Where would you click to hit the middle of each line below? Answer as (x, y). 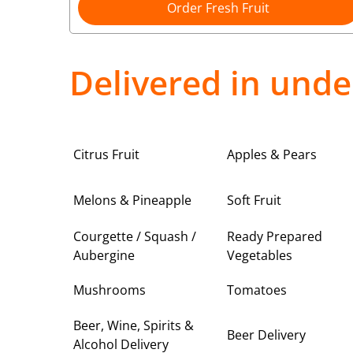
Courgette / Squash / (135, 236)
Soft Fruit (254, 200)
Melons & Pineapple (133, 200)
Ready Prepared (274, 236)
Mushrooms (110, 290)
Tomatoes (256, 290)
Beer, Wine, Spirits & (134, 325)
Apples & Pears (271, 154)
